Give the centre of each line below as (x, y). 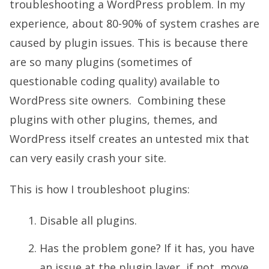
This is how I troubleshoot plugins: (100, 189)
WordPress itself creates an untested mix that (129, 139)
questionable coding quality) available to (115, 81)
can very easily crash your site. (88, 158)
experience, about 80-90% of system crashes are (134, 24)
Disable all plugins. (88, 221)
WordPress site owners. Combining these (118, 101)
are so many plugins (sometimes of (101, 62)
